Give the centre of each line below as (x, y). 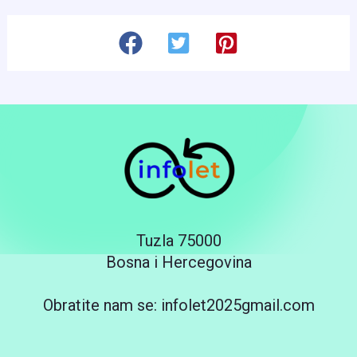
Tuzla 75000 (178, 240)
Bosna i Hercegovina (178, 262)
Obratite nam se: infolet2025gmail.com (178, 305)
